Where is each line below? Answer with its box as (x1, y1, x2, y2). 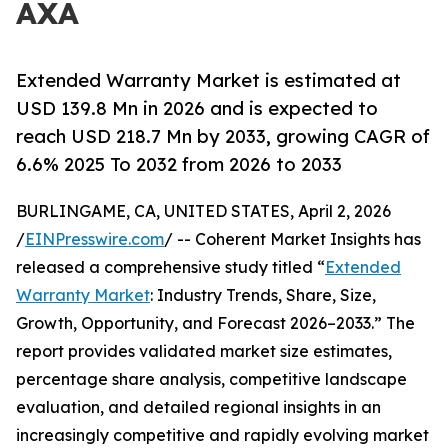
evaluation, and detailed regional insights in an (16, 397, 381, 418)
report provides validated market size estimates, (16, 341, 392, 362)
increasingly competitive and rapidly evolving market (16, 425, 429, 446)
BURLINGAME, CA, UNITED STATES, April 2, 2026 (16, 201, 391, 222)
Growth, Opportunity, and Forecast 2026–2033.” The (16, 313, 415, 334)
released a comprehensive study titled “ (16, 257, 325, 278)
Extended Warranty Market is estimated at (16, 69, 401, 92)
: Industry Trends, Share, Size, (150, 285, 376, 306)
